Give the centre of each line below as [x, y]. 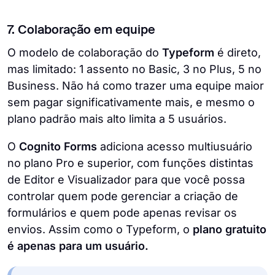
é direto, [238, 52]
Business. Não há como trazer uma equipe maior [136, 85]
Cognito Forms [60, 146]
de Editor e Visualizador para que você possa [126, 179]
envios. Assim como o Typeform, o [100, 229]
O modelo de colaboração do [85, 52]
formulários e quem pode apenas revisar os [122, 212]
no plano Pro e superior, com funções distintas [130, 163]
